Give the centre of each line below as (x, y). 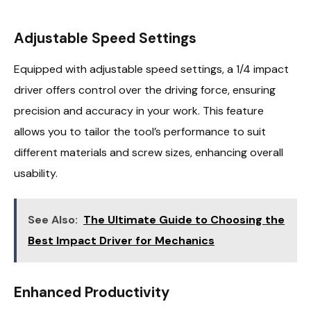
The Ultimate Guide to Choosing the (184, 220)
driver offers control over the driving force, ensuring (145, 90)
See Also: (53, 220)
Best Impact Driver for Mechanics (121, 241)
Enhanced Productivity (92, 292)
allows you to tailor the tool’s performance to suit (140, 132)
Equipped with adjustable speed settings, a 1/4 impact (151, 69)
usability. (36, 174)
